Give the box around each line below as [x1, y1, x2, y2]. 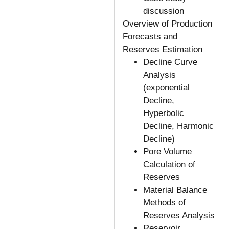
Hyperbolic [143, 108, 184, 119]
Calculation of [143, 159, 195, 170]
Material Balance [143, 185, 207, 195]
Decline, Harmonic [143, 121, 214, 131]
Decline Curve [143, 57, 197, 67]
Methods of [143, 198, 186, 208]
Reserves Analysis [143, 211, 215, 221]
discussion [143, 6, 184, 16]
